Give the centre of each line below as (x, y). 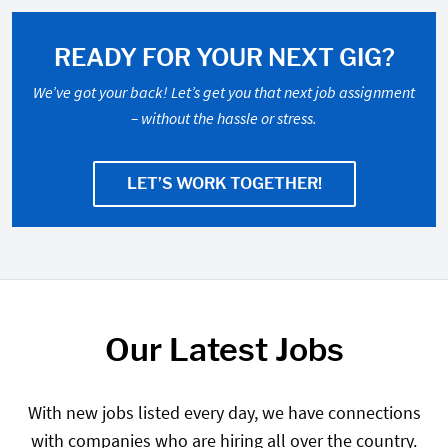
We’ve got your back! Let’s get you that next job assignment (224, 92)
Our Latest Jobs (224, 349)
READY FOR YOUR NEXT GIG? (224, 57)
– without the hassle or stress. (224, 118)
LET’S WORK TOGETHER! (224, 183)
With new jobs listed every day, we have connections (224, 412)
